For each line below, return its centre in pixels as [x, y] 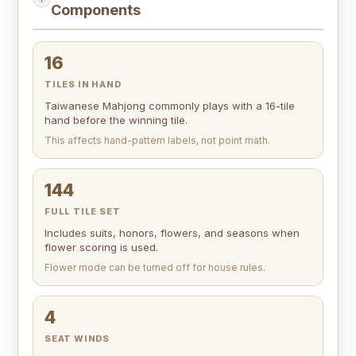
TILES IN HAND [83, 85]
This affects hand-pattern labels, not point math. [157, 141]
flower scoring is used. [101, 248]
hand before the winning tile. [116, 120]
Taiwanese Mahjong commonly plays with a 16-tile [170, 106]
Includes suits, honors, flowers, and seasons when [172, 233]
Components [96, 10]
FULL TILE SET [83, 212]
